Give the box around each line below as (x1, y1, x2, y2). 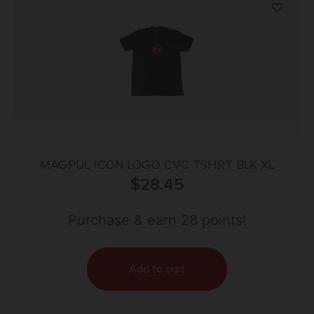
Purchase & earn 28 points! (67, 212, 247, 229)
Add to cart (129, 262, 185, 277)
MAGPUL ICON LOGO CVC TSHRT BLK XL (39, 157, 275, 173)
